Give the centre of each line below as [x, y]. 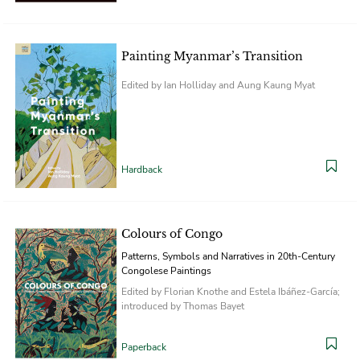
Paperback [144, 347]
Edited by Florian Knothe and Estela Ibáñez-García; [231, 291]
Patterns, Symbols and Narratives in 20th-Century [228, 256]
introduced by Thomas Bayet [183, 306]
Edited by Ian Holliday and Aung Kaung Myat [218, 85]
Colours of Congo [172, 233]
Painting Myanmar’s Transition [212, 56]
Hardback [142, 169]
